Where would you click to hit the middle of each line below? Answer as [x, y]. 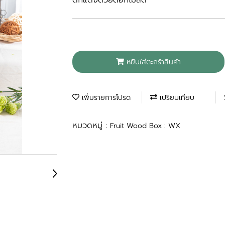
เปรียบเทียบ [176, 97]
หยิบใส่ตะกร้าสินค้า [153, 62]
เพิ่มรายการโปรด [105, 97]
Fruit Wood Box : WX [145, 126]
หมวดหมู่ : [91, 125]
